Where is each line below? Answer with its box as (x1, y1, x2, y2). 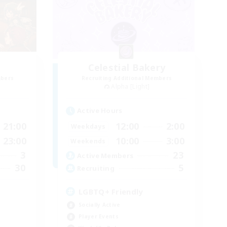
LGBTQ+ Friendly (79, 186, 143, 197)
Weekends (70, 136, 106, 145)
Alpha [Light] (111, 82, 150, 91)
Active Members (77, 150, 134, 160)
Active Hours (77, 106, 123, 116)
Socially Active (79, 201, 121, 209)
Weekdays (70, 122, 106, 131)
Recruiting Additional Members (81, 74, 172, 82)
